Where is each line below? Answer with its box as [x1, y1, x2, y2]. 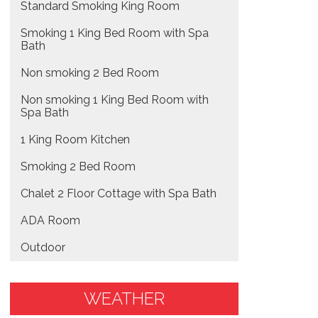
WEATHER [84, 288, 165, 309]
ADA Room [21, 214, 80, 227]
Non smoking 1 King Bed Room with [21, 93, 209, 106]
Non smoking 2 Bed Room [21, 66, 159, 79]
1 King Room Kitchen [21, 133, 130, 146]
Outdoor [21, 241, 65, 254]
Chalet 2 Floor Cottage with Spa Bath [21, 187, 216, 200]
